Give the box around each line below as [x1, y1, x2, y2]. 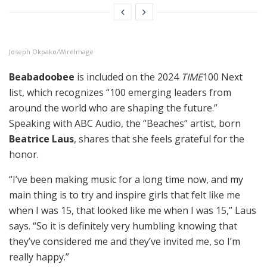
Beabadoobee [9, 70, 74, 83]
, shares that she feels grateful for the [74, 132, 244, 145]
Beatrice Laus [9, 132, 74, 145]
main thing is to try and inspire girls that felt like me [9, 188, 240, 201]
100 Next [203, 70, 243, 83]
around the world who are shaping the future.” [9, 101, 218, 114]
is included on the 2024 [74, 70, 181, 83]
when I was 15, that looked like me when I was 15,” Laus [9, 204, 256, 217]
